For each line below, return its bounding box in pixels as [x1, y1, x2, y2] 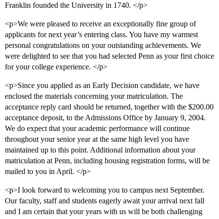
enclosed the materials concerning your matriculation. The [5, 92, 183, 101]
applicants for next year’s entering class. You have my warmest [5, 30, 198, 39]
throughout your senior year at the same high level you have [5, 135, 189, 144]
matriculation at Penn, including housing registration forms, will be [5, 156, 210, 165]
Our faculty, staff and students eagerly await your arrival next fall [5, 197, 204, 205]
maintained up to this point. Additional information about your [5, 146, 196, 154]
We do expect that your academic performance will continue [5, 124, 190, 133]
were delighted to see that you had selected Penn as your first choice [5, 52, 214, 61]
